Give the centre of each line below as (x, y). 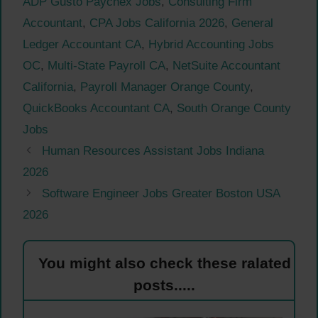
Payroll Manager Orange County (165, 87)
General (252, 23)
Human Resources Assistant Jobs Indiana (153, 150)
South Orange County (234, 108)
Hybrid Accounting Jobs (211, 44)
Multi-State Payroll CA (106, 65)
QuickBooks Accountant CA (96, 108)
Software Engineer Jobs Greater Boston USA (161, 193)
